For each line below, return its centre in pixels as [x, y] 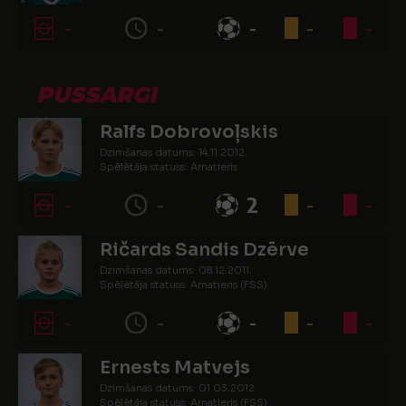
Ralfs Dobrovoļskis [189, 132]
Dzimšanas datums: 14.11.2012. [174, 152]
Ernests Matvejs [175, 367]
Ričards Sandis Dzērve [204, 250]
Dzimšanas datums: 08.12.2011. [176, 270]
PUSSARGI [96, 95]
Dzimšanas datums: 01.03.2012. [179, 388]
